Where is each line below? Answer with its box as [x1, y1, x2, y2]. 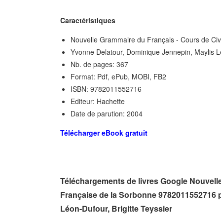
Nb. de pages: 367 [71, 59, 128, 69]
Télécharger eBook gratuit [60, 128, 147, 138]
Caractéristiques [60, 15, 115, 25]
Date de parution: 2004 [71, 109, 143, 118]
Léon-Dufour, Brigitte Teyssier [60, 203, 172, 214]
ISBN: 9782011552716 [71, 84, 142, 94]
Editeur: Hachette [71, 96, 125, 106]
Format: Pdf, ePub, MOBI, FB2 [71, 72, 166, 81]
